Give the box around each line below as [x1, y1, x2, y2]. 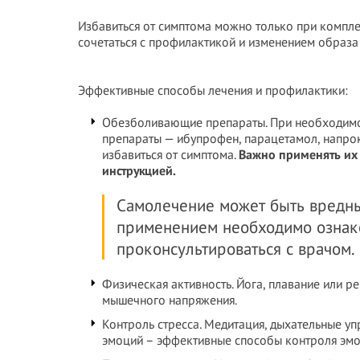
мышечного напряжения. [102, 292, 237, 308]
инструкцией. [102, 162, 178, 178]
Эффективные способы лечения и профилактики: [78, 82, 348, 98]
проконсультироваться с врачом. [117, 238, 355, 260]
